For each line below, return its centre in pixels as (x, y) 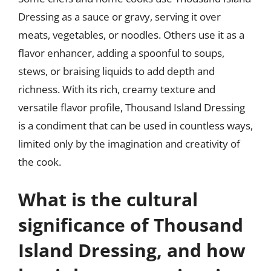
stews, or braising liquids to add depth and (116, 71)
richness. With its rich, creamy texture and (117, 89)
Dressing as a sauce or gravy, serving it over (119, 17)
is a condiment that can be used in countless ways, (135, 126)
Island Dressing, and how (132, 250)
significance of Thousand (131, 224)
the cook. (40, 162)
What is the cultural (108, 199)
